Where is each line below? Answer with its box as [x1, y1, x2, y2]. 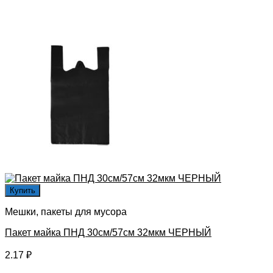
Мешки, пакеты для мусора [5, 206, 127, 217]
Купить [10, 185, 35, 195]
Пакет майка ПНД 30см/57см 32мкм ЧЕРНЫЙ [5, 227, 211, 238]
